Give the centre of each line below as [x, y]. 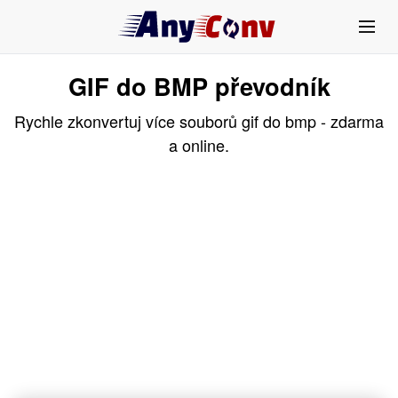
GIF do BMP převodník [199, 86]
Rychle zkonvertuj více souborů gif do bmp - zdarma [199, 121]
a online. [199, 145]
